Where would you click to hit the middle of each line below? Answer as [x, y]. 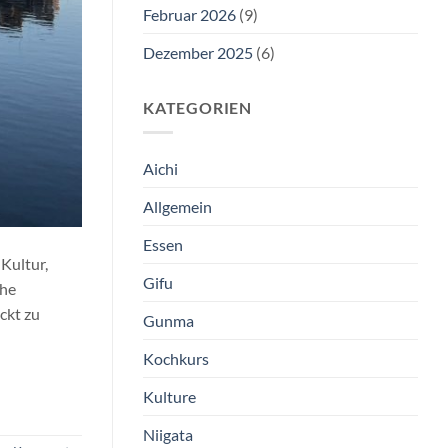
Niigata [168, 434]
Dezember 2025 [198, 53]
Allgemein [177, 206]
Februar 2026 [189, 15]
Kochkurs [176, 358]
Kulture [169, 396]
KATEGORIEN [197, 108]
